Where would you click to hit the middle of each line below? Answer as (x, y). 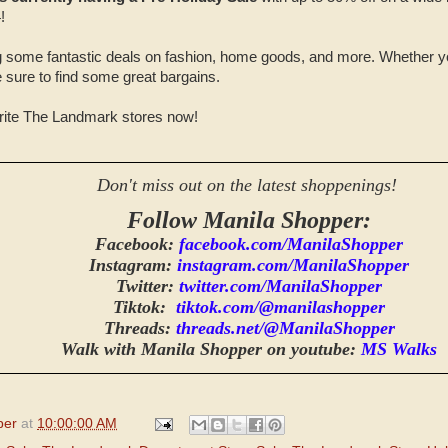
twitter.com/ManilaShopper (280, 285)
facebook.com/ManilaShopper (291, 243)
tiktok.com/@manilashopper (280, 306)
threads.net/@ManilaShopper (285, 327)
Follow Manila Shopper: (249, 219)
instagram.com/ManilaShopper (293, 264)
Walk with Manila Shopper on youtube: (211, 348)
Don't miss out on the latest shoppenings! (249, 184)
